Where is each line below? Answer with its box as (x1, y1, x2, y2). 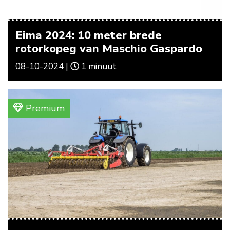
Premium (23, 102, 65, 115)
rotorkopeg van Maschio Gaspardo (15, 41, 202, 57)
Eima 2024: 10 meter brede (15, 28, 162, 44)
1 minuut (79, 61, 117, 73)
